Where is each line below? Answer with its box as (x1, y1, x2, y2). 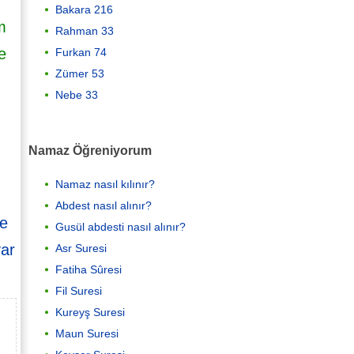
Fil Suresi (55, 284, 102, 298)
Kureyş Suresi (55, 306, 125, 319)
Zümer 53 (55, 66, 104, 80)
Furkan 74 (55, 45, 107, 58)
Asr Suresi (55, 242, 107, 255)
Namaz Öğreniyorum (28, 142, 152, 157)
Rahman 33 (55, 24, 114, 37)
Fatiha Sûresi (55, 263, 122, 277)
